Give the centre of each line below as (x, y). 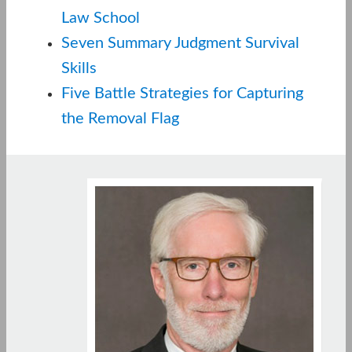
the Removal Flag (120, 118)
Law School (101, 18)
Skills (79, 68)
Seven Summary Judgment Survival (180, 43)
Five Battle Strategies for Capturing (182, 93)
